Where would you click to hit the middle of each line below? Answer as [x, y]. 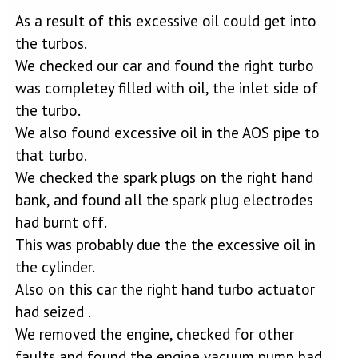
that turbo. [51, 155]
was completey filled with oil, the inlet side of [166, 88]
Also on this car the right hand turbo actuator [165, 289]
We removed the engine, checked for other [154, 334]
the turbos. [51, 43]
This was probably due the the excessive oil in [165, 245]
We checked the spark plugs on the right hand [164, 177]
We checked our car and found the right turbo [164, 66]
